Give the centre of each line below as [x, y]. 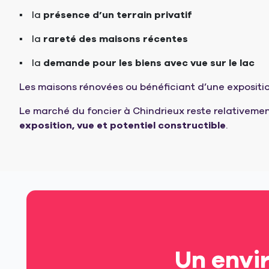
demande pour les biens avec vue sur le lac [149, 63]
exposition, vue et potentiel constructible [122, 126]
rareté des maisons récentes [116, 39]
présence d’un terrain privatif [117, 15]
